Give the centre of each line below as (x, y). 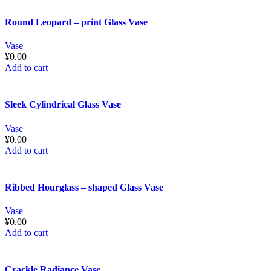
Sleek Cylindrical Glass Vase (63, 105)
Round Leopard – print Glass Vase (76, 22)
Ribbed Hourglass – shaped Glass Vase (84, 187)
